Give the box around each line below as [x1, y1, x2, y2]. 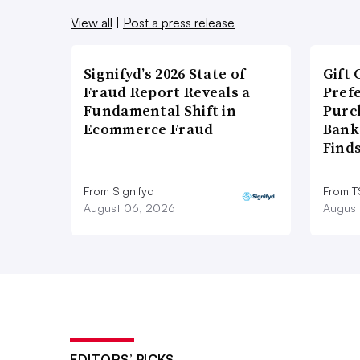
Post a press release [123, 14, 235, 31]
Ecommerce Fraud [84, 119, 214, 140]
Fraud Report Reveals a [84, 82, 251, 103]
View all [71, 14, 112, 31]
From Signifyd [84, 184, 154, 198]
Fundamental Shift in [84, 100, 237, 121]
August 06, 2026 [84, 201, 175, 215]
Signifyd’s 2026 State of [84, 63, 246, 84]
